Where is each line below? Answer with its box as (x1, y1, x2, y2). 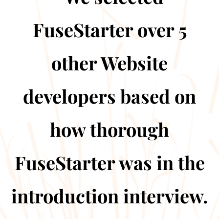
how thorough (50, 117, 169, 142)
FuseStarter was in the (14, 150, 205, 175)
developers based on (23, 84, 196, 109)
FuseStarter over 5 (32, 17, 187, 42)
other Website (51, 50, 168, 75)
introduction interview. (11, 183, 208, 208)
